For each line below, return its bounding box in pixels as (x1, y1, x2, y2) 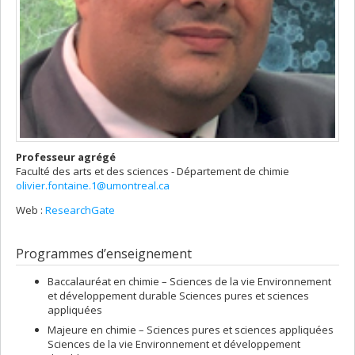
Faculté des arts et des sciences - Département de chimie (16, 164, 289, 178)
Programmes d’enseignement (16, 245, 192, 262)
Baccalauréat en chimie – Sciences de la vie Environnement (48, 274, 331, 289)
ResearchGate (45, 203, 115, 217)
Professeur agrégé (16, 150, 116, 164)
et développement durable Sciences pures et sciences (48, 288, 309, 303)
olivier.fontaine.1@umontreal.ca (16, 178, 170, 193)
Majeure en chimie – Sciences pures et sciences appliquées (48, 322, 334, 337)
